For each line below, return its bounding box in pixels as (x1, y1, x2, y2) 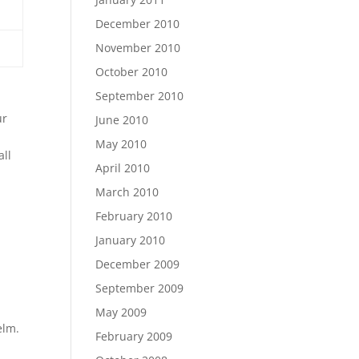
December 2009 (95, 256, 180, 272)
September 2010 (95, 88, 184, 103)
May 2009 (95, 305, 147, 320)
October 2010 (95, 64, 168, 79)
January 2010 (95, 232, 166, 248)
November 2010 (95, 40, 181, 55)
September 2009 (95, 280, 184, 296)
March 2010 (95, 184, 159, 200)
